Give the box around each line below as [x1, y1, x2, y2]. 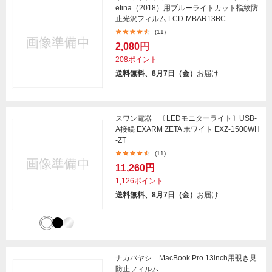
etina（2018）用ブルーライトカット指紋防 [115, 3, 258, 12]
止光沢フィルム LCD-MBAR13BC [115, 14, 226, 23]
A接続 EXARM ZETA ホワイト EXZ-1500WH [115, 124, 260, 134]
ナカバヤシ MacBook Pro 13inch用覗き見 [115, 253, 257, 262]
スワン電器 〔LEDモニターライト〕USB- [115, 114, 257, 123]
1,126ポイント [115, 176, 163, 185]
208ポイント [115, 55, 157, 64]
